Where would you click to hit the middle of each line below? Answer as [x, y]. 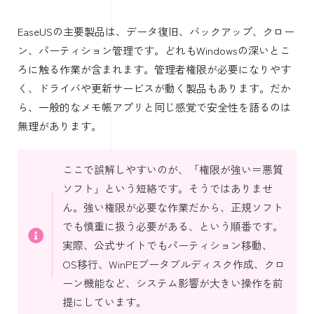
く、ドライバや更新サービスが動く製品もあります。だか [154, 88]
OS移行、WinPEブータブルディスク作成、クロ [173, 264]
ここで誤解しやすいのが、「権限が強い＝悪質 [172, 169]
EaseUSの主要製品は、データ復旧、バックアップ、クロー [156, 31]
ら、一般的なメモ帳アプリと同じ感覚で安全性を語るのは [154, 107]
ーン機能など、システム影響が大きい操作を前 [172, 282]
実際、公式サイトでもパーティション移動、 [167, 245]
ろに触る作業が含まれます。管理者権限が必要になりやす [154, 69]
